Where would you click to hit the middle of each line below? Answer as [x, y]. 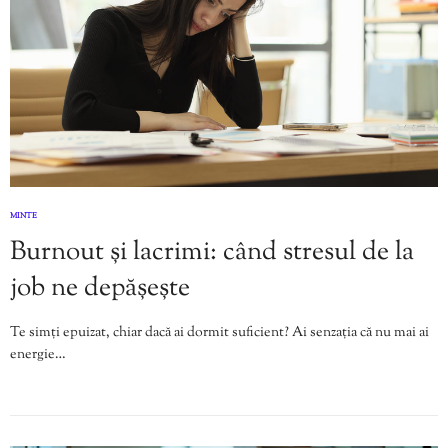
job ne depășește [100, 289]
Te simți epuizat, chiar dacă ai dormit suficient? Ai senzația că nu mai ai [219, 333]
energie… [38, 355]
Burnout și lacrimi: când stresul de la [212, 253]
